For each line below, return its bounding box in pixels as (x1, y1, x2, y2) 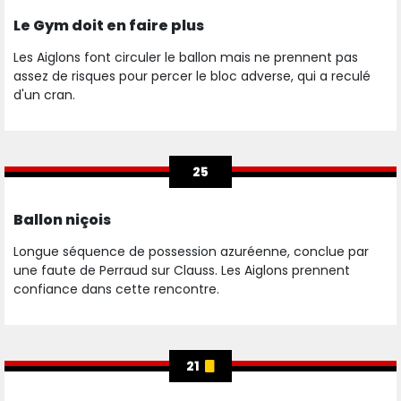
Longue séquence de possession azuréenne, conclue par (13, 243, 369, 261)
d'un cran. (13, 86, 79, 105)
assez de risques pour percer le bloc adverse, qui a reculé (13, 67, 371, 86)
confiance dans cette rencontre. (13, 280, 223, 299)
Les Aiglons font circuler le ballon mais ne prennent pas (13, 48, 358, 67)
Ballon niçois (13, 209, 111, 231)
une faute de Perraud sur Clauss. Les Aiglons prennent (13, 261, 350, 280)
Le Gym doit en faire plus (13, 15, 204, 37)
